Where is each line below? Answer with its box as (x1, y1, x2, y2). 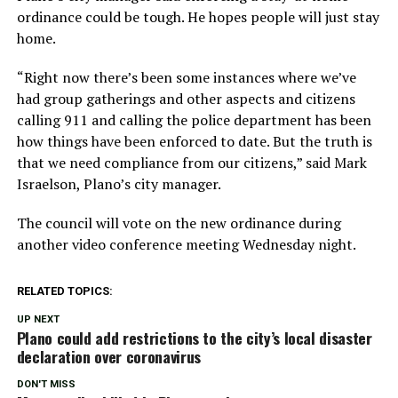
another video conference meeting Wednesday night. (16, 234, 356, 254)
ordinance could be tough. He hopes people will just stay (16, 6, 379, 27)
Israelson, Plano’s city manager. (16, 173, 221, 194)
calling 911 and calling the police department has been (16, 109, 371, 130)
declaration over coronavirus (16, 344, 201, 368)
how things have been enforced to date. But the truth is (16, 131, 372, 151)
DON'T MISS (16, 378, 76, 390)
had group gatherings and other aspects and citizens (16, 88, 355, 108)
